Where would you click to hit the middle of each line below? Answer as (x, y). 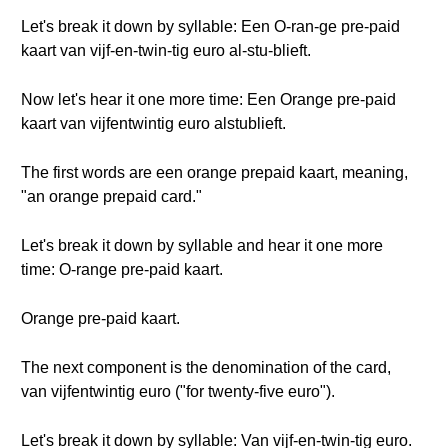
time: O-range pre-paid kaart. (122, 269)
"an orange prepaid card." (111, 196)
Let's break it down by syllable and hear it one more (202, 245)
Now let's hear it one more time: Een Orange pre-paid (208, 99)
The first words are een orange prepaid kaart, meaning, (214, 172)
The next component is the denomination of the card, (206, 367)
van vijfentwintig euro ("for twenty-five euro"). (178, 391)
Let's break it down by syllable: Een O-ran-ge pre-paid (210, 26)
